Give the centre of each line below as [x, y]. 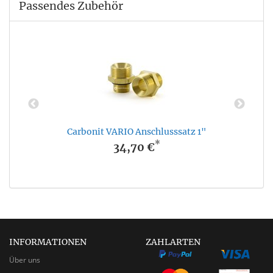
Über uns [25, 260]
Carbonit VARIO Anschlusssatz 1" [136, 131]
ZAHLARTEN [173, 242]
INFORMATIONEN [48, 242]
